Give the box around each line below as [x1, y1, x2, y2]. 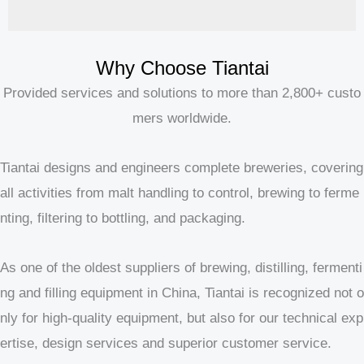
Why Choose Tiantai [95, 57, 269, 80]
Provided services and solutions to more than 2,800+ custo [3, 85, 361, 102]
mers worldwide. [132, 110, 232, 127]
